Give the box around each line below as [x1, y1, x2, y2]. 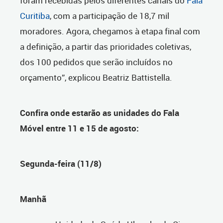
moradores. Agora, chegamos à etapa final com [20, 25, 200, 37]
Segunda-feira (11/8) [20, 158, 102, 170]
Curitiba [20, 10, 50, 22]
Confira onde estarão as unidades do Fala [20, 107, 179, 119]
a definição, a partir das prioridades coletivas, [20, 41, 191, 53]
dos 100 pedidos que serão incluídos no [20, 56, 173, 68]
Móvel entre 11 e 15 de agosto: [20, 122, 139, 134]
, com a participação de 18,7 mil [50, 10, 169, 22]
